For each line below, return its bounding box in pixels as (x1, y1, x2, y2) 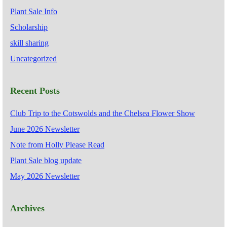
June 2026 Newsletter (10, 124, 80, 133)
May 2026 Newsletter (10, 171, 80, 180)
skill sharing (10, 38, 49, 47)
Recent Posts (10, 85, 60, 96)
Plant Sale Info (10, 7, 57, 16)
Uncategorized (10, 54, 57, 63)
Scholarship (10, 22, 48, 31)
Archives (10, 203, 45, 213)
